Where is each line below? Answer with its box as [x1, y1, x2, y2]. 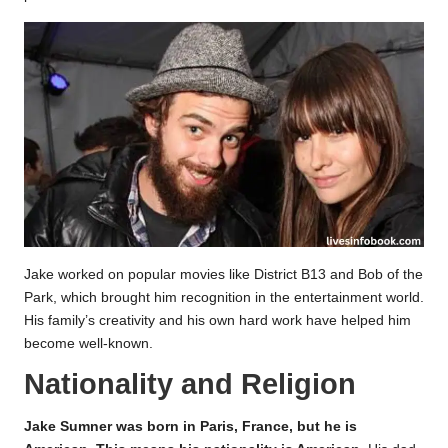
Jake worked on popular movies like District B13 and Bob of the [24, 266, 423, 282]
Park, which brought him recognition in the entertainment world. [24, 289, 424, 305]
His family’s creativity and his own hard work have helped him [24, 312, 411, 328]
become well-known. [24, 335, 153, 351]
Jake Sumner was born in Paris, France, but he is [24, 419, 357, 435]
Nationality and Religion [24, 367, 356, 400]
